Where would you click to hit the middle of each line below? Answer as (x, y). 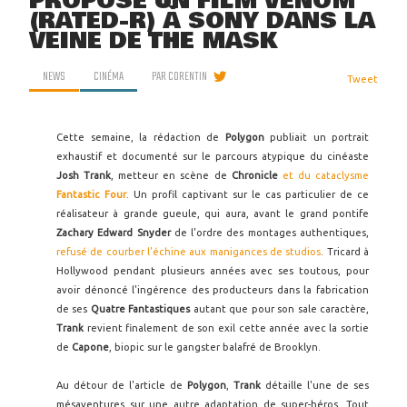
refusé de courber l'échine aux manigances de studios (189, 252)
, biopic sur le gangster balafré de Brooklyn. (215, 347)
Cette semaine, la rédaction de (141, 137)
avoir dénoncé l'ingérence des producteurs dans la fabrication (213, 290)
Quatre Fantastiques (140, 309)
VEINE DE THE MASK (153, 41)
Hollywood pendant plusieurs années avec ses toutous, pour (213, 271)
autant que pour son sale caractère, (280, 309)
